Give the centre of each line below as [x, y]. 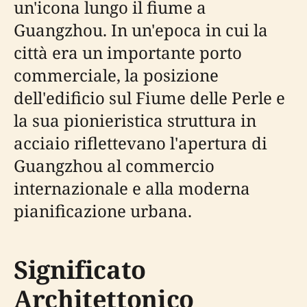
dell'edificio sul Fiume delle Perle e [149, 98]
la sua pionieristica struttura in [135, 121]
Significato [80, 270]
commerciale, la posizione [116, 75]
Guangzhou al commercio [114, 166]
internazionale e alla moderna [132, 188]
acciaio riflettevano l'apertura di [140, 143]
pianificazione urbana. [103, 211]
